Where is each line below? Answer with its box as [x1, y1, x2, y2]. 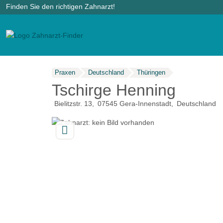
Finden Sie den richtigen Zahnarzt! [6, 2, 115, 10]
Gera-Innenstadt [119, 100, 171, 108]
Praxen [54, 69, 75, 76]
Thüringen [136, 69, 165, 76]
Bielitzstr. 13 [54, 100, 92, 108]
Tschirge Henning [51, 81, 176, 99]
